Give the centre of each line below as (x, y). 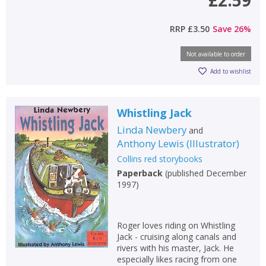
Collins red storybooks (159, 159)
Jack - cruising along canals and (176, 236)
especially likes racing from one (177, 259)
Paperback (140, 173)
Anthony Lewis (150, 143)
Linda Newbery (151, 129)
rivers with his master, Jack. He (175, 248)
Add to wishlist (231, 72)
